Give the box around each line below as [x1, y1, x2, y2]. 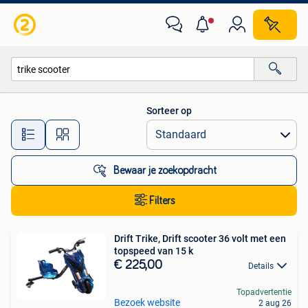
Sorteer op [146, 105, 192, 116]
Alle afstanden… [111, 122, 179, 134]
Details [248, 261, 274, 271]
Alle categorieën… [25, 93, 99, 104]
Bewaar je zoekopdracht [113, 165, 217, 176]
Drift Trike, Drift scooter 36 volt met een [114, 233, 286, 244]
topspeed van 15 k [114, 245, 193, 256]
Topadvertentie [236, 287, 291, 298]
